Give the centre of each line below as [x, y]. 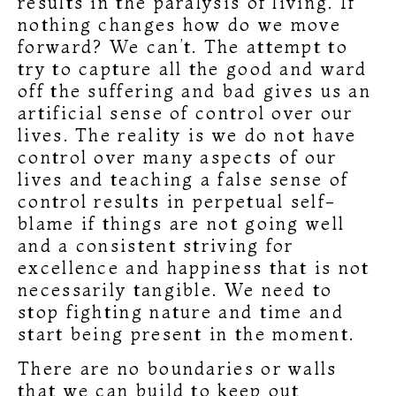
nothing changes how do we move [179, 25]
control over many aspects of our [178, 157]
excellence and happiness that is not [194, 268]
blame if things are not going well [182, 224]
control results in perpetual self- [177, 202]
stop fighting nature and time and [181, 312]
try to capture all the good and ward [193, 69]
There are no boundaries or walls [178, 369]
